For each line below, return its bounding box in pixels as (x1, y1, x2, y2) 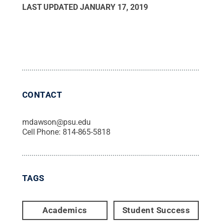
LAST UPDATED (22, 2, 80, 12)
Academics (42, 205, 87, 215)
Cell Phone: (22, 127, 63, 137)
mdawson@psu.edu (22, 117, 91, 127)
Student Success (122, 205, 190, 215)
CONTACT (22, 89, 63, 100)
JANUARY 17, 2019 (79, 2, 148, 12)
